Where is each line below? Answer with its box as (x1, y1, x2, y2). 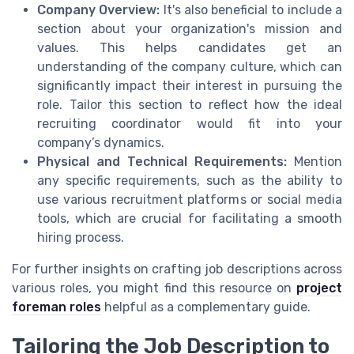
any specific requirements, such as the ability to (37, 172, 342, 188)
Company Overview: (37, 2, 160, 17)
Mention (287, 153, 342, 169)
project (296, 280, 342, 296)
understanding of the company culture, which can (37, 58, 342, 74)
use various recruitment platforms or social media (37, 191, 342, 207)
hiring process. (37, 229, 124, 245)
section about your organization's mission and (37, 21, 342, 36)
